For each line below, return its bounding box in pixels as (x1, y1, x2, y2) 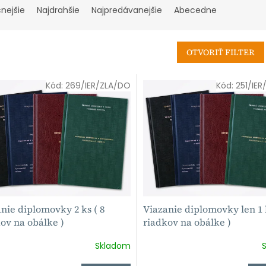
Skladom (94, 240, 131, 252)
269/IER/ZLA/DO (65, 80, 131, 92)
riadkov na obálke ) (142, 215, 231, 229)
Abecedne (174, 4, 217, 17)
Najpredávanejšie (91, 4, 162, 17)
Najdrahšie (37, 4, 80, 17)
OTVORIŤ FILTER (186, 46, 255, 59)
